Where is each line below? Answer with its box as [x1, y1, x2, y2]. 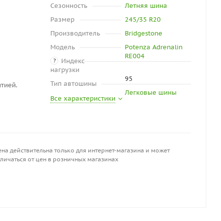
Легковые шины [124, 88, 177, 97]
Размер [50, 15, 74, 24]
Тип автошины [50, 79, 97, 88]
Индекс [61, 57, 85, 65]
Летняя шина [124, 1, 167, 10]
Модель [50, 43, 75, 51]
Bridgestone [124, 29, 162, 37]
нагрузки [50, 66, 79, 74]
